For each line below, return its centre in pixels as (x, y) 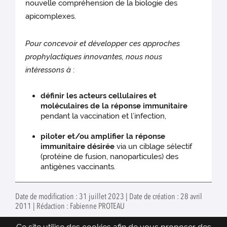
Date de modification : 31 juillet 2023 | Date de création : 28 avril (109, 197)
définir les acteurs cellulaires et (99, 96)
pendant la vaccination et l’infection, (104, 116)
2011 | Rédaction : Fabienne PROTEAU (70, 207)
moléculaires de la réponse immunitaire (114, 106)
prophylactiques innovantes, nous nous (94, 57)
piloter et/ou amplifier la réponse (103, 137)
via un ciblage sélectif (154, 147)
